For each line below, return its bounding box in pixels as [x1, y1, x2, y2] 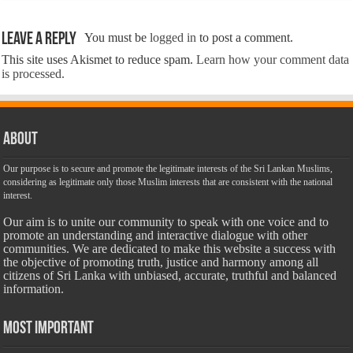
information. [3, 282, 65, 296]
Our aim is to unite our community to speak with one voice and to [3, 215, 329, 229]
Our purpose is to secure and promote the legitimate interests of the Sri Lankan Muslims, [3, 163, 333, 175]
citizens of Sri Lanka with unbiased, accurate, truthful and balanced [3, 269, 337, 283]
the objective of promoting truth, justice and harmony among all [3, 255, 319, 269]
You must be [84, 31, 150, 45]
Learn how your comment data [196, 53, 350, 67]
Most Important [3, 320, 95, 339]
